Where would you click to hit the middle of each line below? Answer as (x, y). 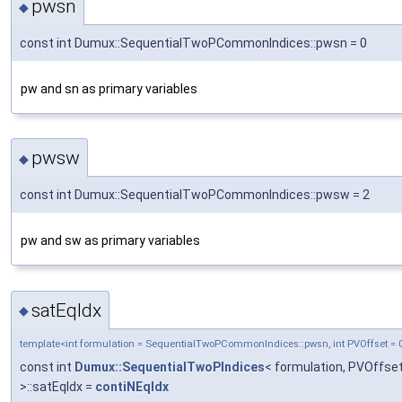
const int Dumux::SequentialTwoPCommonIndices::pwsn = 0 (193, 43)
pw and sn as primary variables (109, 88)
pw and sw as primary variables (110, 241)
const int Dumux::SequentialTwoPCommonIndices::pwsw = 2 (195, 195)
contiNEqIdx (132, 386)
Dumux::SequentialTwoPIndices (170, 367)
